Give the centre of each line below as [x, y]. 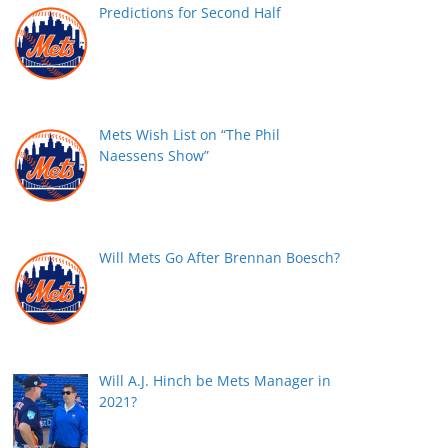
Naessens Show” [153, 156]
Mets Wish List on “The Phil [189, 135]
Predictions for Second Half [189, 12]
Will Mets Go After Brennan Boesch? [219, 257]
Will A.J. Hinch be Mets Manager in [214, 380]
